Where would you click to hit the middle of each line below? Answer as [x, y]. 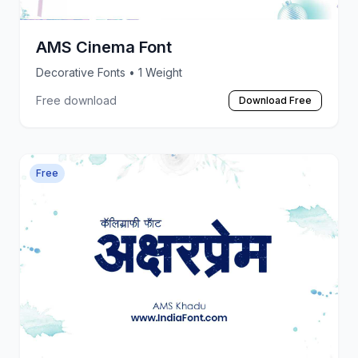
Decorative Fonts [82, 73]
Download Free [275, 101]
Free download [76, 101]
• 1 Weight [155, 73]
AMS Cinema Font [104, 48]
